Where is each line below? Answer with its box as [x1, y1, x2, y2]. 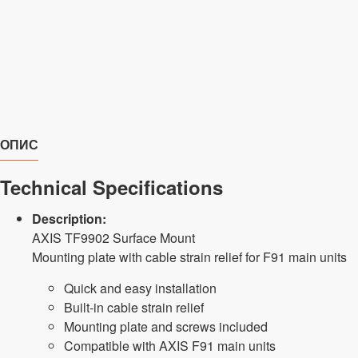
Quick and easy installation [64, 279, 217, 298]
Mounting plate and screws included [64, 317, 268, 336]
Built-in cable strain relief [64, 298, 204, 317]
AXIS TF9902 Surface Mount [32, 229, 195, 248]
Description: [32, 209, 106, 229]
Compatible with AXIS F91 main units [64, 336, 276, 356]
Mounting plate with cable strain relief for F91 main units [32, 248, 347, 267]
